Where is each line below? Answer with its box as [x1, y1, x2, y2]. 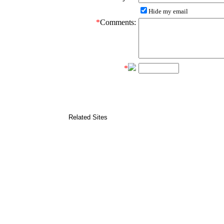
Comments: [100, 18, 136, 27]
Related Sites [62, 113, 107, 121]
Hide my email [148, 7, 188, 15]
